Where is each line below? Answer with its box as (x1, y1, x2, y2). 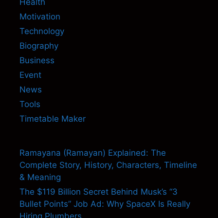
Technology (19, 26, 64, 36)
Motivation (19, 11, 60, 21)
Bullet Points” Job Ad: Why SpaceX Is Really (19, 199, 190, 209)
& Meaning (19, 172, 61, 182)
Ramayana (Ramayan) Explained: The (19, 147, 166, 158)
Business (19, 55, 54, 65)
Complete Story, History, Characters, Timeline (19, 160, 197, 170)
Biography (19, 40, 58, 51)
